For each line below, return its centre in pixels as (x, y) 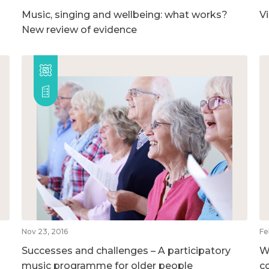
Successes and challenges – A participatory (126, 250)
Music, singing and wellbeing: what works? (124, 14)
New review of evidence (79, 29)
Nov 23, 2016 (44, 231)
